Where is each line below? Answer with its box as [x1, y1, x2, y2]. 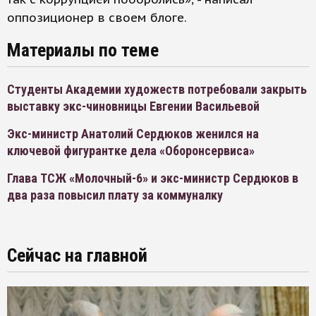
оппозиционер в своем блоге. [7, 10, 187, 26]
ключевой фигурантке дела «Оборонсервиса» [7, 143, 255, 159]
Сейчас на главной [7, 245, 147, 267]
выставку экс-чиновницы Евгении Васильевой [7, 99, 260, 114]
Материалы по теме [7, 39, 159, 61]
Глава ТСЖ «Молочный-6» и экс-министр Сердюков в [7, 171, 298, 186]
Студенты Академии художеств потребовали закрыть [7, 82, 307, 97]
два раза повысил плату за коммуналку [7, 188, 223, 203]
